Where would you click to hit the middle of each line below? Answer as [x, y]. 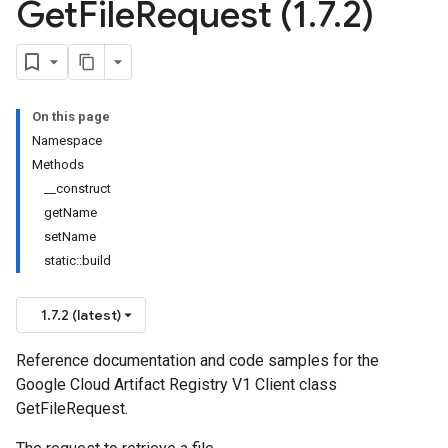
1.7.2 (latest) [81, 315]
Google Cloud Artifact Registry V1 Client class [176, 384]
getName [70, 212]
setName [70, 236]
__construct [77, 188]
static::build [77, 260]
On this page [71, 116]
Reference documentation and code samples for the [197, 360]
